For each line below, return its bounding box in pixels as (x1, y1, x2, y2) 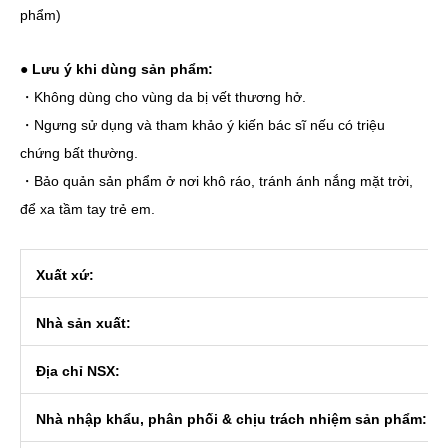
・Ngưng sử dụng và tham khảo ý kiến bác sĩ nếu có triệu (20, 117, 385, 133)
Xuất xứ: (36, 267, 94, 283)
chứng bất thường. (20, 145, 138, 161)
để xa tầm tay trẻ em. (20, 201, 155, 217)
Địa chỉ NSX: (36, 363, 120, 379)
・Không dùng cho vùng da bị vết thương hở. (20, 89, 306, 105)
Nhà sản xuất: (36, 315, 131, 331)
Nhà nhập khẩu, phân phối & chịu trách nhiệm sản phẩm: (36, 411, 427, 427)
